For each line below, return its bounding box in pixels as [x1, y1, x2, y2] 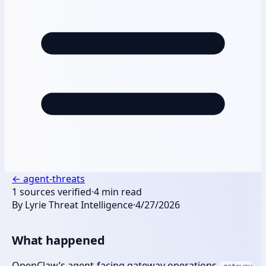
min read [99, 185, 142, 198]
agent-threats [23, 172, 85, 185]
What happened [12, 232, 105, 248]
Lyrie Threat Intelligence [25, 198, 133, 211]
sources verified [17, 185, 91, 198]
